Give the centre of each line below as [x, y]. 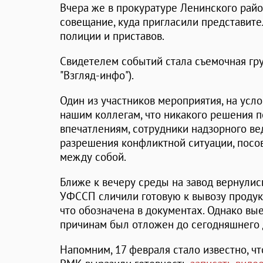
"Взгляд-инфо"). [97, 75]
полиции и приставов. [112, 36]
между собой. [93, 157]
